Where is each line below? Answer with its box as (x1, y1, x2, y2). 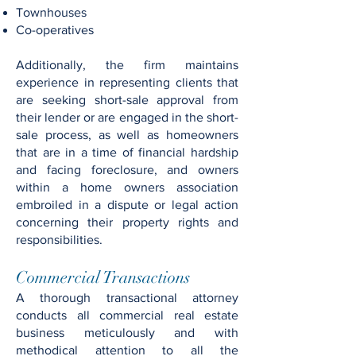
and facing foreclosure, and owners (16, 163, 238, 176)
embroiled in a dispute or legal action (16, 198, 238, 211)
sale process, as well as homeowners (16, 128, 238, 141)
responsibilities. (16, 233, 106, 246)
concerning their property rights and (16, 215, 238, 229)
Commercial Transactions (16, 267, 190, 288)
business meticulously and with (16, 326, 238, 339)
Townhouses (16, 6, 90, 19)
